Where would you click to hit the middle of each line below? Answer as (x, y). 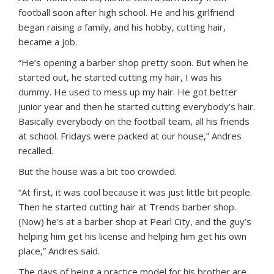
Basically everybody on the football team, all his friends (134, 121)
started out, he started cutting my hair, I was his (120, 77)
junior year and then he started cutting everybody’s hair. (137, 106)
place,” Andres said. (59, 250)
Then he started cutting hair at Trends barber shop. (127, 206)
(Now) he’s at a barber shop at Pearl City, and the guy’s (135, 221)
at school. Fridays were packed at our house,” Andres (130, 135)
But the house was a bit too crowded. (98, 171)
